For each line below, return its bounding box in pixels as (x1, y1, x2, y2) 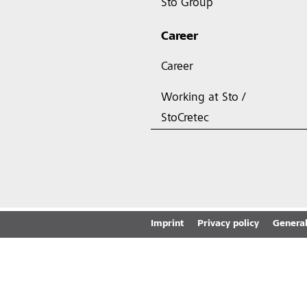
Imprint (150, 219, 184, 229)
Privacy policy (197, 219, 259, 229)
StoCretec (160, 112, 209, 125)
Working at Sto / (160, 92, 246, 104)
